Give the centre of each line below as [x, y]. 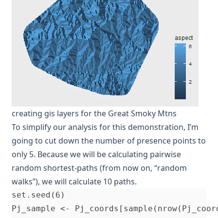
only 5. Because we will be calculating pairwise [96, 154]
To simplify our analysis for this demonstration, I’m [105, 127]
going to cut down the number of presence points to [109, 141]
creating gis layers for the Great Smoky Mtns [94, 114]
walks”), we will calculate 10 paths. [74, 182]
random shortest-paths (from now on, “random [99, 168]
